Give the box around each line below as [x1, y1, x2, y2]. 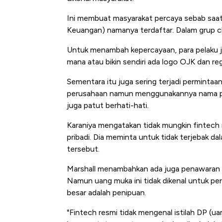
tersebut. [67, 144, 100, 154]
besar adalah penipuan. [67, 188, 146, 198]
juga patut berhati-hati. [67, 101, 149, 111]
